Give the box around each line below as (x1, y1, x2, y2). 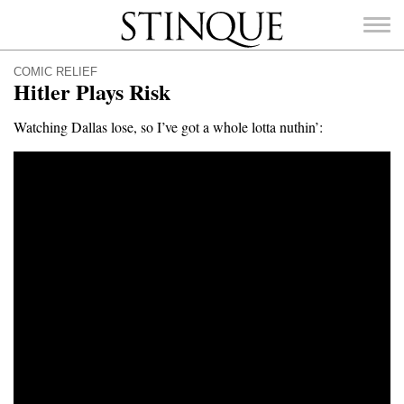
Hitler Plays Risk (14, 76, 170, 107)
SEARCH (191, 156, 237, 169)
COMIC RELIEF (14, 65, 97, 78)
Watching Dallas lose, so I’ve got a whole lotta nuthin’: (14, 117, 323, 136)
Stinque (121, 5, 153, 20)
